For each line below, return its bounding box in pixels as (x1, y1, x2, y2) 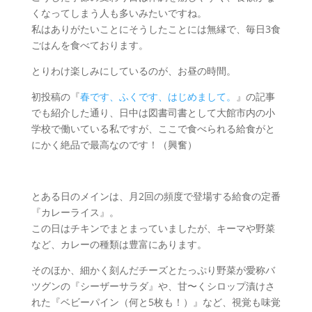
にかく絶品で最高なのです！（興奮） (31, 138, 197, 151)
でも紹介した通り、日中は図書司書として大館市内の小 (31, 106, 275, 119)
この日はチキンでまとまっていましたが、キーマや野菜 (31, 221, 275, 235)
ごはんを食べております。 (31, 38, 148, 52)
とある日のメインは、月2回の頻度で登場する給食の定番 (31, 189, 281, 203)
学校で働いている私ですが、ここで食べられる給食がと (31, 122, 275, 135)
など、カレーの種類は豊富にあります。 (31, 237, 207, 251)
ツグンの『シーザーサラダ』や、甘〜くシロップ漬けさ (31, 279, 275, 292)
